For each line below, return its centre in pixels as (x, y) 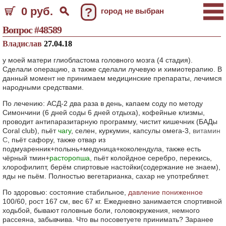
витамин (207, 131)
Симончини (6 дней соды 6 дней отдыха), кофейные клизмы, (104, 112)
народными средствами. (43, 87)
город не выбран (132, 11)
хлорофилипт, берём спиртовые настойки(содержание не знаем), (111, 167)
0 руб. (37, 11)
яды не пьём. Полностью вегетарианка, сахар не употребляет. (106, 176)
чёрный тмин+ (26, 158)
